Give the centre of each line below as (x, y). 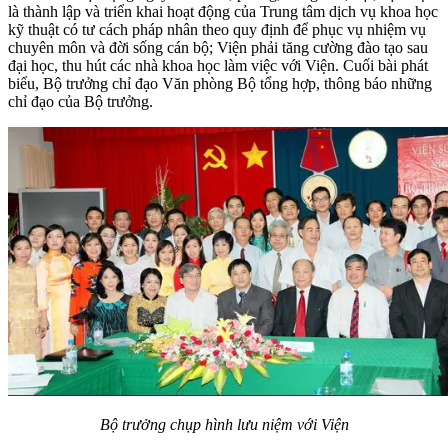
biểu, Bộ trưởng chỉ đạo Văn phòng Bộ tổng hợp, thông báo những (220, 83)
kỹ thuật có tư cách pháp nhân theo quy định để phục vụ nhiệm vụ (217, 29)
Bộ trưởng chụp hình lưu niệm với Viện (224, 425)
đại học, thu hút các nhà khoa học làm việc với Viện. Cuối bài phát (218, 65)
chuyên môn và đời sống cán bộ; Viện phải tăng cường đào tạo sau (218, 47)
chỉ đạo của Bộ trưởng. (80, 101)
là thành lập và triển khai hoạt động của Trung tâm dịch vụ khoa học (223, 11)
